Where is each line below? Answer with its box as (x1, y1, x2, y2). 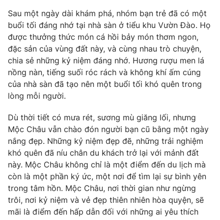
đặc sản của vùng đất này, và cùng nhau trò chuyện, (8, 43, 201, 54)
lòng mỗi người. (8, 90, 66, 101)
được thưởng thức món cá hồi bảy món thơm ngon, (8, 31, 198, 42)
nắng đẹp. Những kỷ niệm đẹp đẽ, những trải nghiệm (8, 136, 203, 146)
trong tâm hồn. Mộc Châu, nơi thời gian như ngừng (8, 183, 196, 193)
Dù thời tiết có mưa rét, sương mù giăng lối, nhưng (8, 112, 196, 122)
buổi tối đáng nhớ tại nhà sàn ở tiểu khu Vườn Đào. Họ (8, 20, 211, 30)
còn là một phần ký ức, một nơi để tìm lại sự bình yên (8, 171, 206, 181)
